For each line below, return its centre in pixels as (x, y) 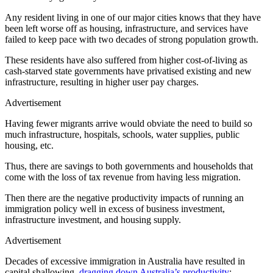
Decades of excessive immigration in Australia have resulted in (125, 261)
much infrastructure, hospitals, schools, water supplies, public (122, 134)
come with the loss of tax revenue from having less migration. (123, 177)
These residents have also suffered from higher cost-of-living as (126, 60)
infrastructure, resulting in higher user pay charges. (102, 82)
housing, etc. (29, 145)
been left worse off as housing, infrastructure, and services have (126, 28)
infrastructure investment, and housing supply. (93, 219)
